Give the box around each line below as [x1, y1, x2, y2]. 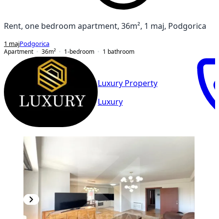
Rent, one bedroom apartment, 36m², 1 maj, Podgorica [4, 22, 206, 30]
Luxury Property [98, 79, 157, 88]
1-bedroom [64, 48, 94, 55]
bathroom [108, 48, 134, 55]
